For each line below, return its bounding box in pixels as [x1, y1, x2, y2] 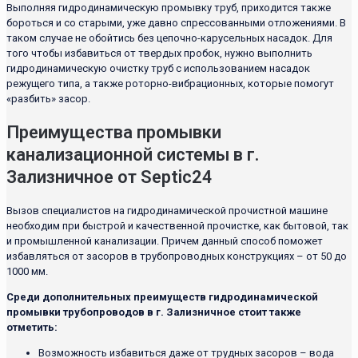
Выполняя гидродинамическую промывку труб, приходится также [6, 2, 331, 14]
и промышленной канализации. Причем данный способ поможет [6, 234, 323, 247]
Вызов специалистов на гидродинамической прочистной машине [6, 204, 328, 217]
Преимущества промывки [6, 121, 221, 142]
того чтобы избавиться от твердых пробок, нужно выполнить [6, 47, 312, 60]
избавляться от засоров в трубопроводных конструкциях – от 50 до [6, 249, 347, 262]
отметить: [6, 320, 58, 333]
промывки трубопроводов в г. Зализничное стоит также [6, 305, 301, 318]
